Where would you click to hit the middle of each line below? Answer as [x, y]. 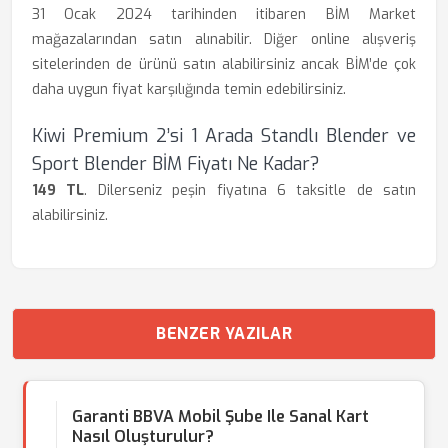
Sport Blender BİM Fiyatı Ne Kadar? [176, 164]
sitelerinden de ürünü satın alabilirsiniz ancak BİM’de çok [224, 64]
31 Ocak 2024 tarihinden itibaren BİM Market [224, 14]
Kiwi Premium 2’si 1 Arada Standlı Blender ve [224, 136]
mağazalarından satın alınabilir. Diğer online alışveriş [224, 39]
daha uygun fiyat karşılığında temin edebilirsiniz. [189, 89]
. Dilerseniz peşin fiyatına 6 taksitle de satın [250, 190]
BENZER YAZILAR [224, 333]
